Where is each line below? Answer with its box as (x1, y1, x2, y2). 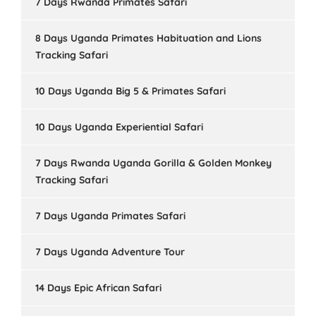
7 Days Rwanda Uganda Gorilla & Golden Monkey (35, 157, 272, 169)
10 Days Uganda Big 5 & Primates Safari (35, 85, 226, 97)
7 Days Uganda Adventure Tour (35, 245, 185, 258)
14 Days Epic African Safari (35, 281, 162, 294)
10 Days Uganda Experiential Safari (35, 121, 203, 133)
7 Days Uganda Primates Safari (35, 209, 186, 222)
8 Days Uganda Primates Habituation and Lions (35, 32, 262, 44)
